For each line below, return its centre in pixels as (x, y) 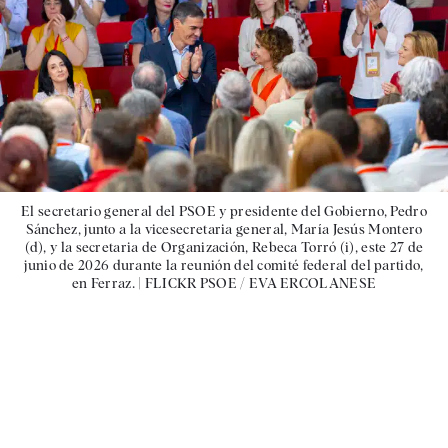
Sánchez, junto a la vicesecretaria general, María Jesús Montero (224, 229)
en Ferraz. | (108, 283)
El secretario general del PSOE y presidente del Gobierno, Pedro (224, 211)
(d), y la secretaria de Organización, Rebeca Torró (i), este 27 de (224, 247)
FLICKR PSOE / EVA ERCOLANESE (260, 283)
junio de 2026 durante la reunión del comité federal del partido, (224, 265)
